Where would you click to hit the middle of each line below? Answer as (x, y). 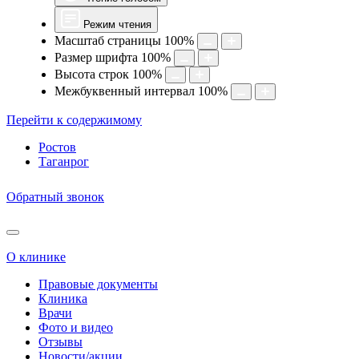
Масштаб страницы (108, 40)
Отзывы (61, 342)
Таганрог (64, 161)
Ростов (57, 147)
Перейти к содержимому (74, 120)
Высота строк (92, 74)
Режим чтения (117, 24)
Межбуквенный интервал (125, 91)
